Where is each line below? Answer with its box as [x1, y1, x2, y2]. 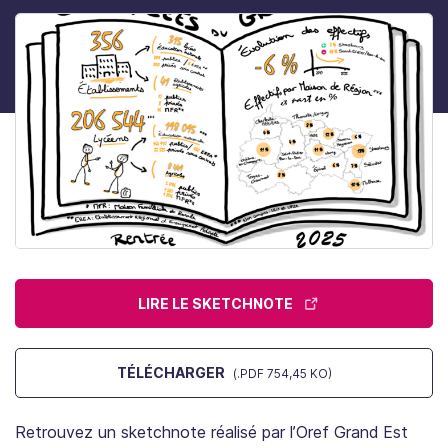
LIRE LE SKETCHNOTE [137, 294, 293, 312]
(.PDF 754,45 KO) [232, 365, 332, 381]
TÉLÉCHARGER [116, 363, 228, 381]
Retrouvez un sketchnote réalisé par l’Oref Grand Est [15, 421, 408, 442]
